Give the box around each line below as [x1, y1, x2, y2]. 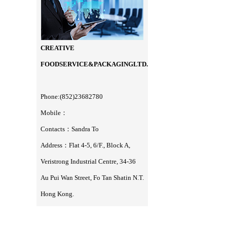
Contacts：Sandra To [41, 125, 99, 133]
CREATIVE [41, 44, 74, 52]
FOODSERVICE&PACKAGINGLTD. [41, 60, 148, 68]
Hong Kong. [41, 190, 74, 198]
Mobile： [41, 109, 67, 117]
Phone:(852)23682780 [41, 93, 103, 101]
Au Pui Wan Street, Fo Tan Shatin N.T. [41, 174, 144, 182]
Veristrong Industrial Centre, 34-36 [41, 158, 136, 166]
